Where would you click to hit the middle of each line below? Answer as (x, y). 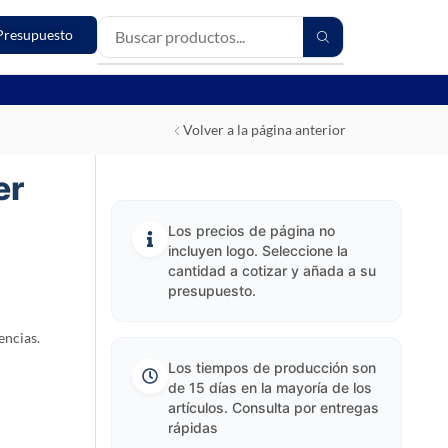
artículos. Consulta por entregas (273, 407)
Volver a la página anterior (264, 129)
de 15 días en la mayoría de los (269, 387)
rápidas (192, 427)
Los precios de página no (251, 230)
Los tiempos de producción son (271, 367)
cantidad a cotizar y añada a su (271, 270)
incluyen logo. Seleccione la (257, 250)
